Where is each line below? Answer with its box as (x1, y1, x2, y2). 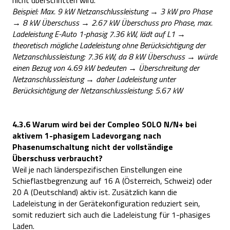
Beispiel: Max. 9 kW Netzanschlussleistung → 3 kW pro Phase (12, 5, 212, 17)
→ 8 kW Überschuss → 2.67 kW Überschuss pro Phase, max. (12, 16, 213, 29)
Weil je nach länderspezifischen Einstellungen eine (12, 163, 182, 176)
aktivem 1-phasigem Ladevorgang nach (12, 129, 161, 142)
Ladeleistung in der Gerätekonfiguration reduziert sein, (12, 197, 200, 210)
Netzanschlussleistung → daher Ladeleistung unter (12, 72, 176, 85)
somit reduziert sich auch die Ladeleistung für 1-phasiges (12, 208, 210, 221)
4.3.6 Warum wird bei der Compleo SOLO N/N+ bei (12, 118, 197, 131)
